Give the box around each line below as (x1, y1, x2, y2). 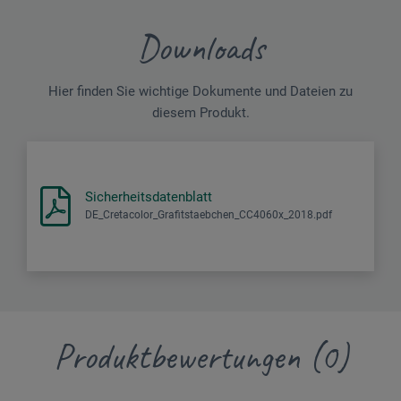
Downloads (136, 25, 265, 71)
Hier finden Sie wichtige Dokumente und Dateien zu (48, 82, 353, 99)
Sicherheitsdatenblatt (85, 188, 212, 205)
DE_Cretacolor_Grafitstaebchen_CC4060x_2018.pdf (85, 208, 332, 221)
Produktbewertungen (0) (53, 334, 348, 380)
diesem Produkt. (151, 104, 250, 121)
